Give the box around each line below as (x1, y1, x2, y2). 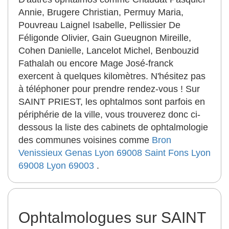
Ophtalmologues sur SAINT (18, 209, 205, 226)
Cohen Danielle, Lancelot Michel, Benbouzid (18, 45, 199, 56)
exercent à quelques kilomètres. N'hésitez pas (18, 71, 205, 81)
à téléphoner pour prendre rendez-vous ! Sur (18, 84, 200, 94)
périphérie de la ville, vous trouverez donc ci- (18, 109, 200, 120)
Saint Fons (145, 148, 189, 158)
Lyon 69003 (47, 161, 94, 171)
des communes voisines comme (18, 135, 152, 145)
